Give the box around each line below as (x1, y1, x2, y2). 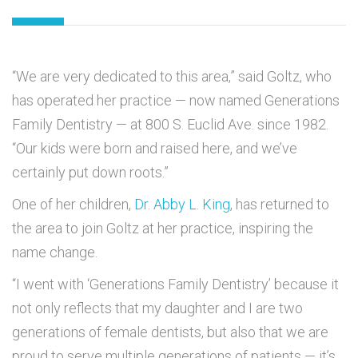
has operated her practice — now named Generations (12, 92, 340, 109)
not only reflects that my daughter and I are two (12, 300, 303, 317)
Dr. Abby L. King (134, 196, 230, 213)
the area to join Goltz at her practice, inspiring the (12, 220, 313, 237)
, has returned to (230, 196, 329, 213)
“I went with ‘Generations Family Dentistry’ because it (12, 276, 339, 293)
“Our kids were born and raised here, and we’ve (12, 140, 297, 157)
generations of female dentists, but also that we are (12, 324, 328, 341)
